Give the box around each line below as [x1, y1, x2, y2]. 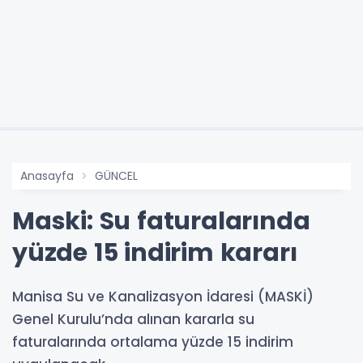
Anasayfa [20, 167, 74, 184]
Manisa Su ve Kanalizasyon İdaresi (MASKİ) [12, 286, 314, 306]
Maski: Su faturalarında [12, 203, 310, 238]
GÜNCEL [95, 167, 138, 184]
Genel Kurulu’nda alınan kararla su [12, 309, 254, 329]
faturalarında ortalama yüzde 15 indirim [12, 331, 293, 352]
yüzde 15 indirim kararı [12, 235, 297, 270]
